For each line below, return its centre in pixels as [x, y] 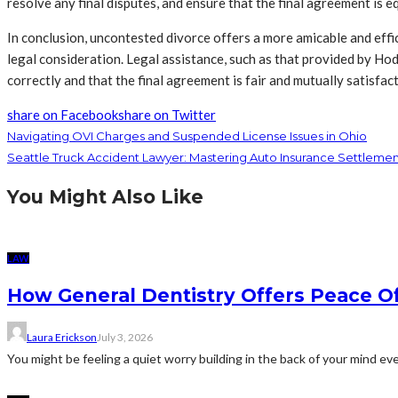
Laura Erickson [62, 338]
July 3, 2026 [125, 338]
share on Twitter [167, 115]
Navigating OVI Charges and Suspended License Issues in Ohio [187, 136]
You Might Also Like [105, 197]
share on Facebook [63, 115]
